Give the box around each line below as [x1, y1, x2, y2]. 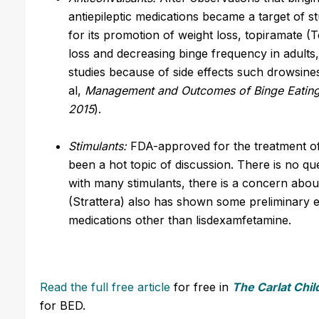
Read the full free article [40, 279, 170, 294]
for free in [170, 279, 232, 294]
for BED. [40, 298, 85, 313]
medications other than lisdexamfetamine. [68, 212, 291, 227]
